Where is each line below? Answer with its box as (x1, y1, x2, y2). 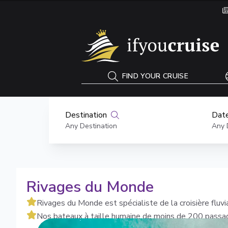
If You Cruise (16, 28, 59, 40)
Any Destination (65, 121, 117, 131)
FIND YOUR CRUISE (122, 71, 189, 81)
